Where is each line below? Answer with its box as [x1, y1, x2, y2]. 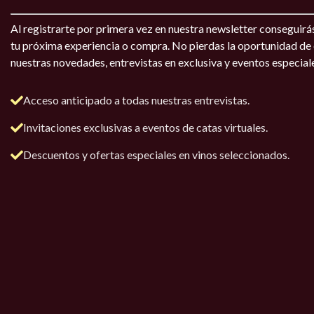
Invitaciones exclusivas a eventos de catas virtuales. [23, 121, 268, 134]
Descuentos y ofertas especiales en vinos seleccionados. [23, 148, 289, 161]
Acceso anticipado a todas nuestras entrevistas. [23, 93, 250, 107]
